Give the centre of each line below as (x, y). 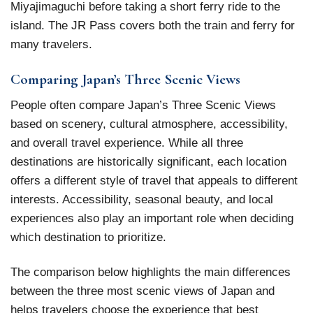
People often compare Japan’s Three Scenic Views (143, 105)
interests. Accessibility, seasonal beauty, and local (142, 199)
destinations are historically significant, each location (148, 162)
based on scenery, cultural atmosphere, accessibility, (149, 124)
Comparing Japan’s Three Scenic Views (125, 79)
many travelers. (51, 44)
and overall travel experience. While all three (127, 143)
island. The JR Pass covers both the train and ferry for (153, 25)
